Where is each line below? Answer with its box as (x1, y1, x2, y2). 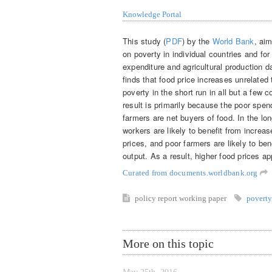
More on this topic (123, 236, 214, 250)
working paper (179, 193, 228, 203)
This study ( (123, 35, 166, 47)
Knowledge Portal (123, 10, 182, 19)
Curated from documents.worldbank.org (123, 168, 260, 177)
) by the (182, 35, 212, 47)
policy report (135, 193, 179, 203)
